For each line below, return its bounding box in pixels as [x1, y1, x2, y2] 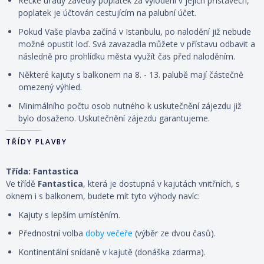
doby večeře [85, 227, 133, 239]
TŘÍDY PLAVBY [6, 137, 67, 147]
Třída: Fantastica [6, 166, 78, 177]
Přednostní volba [18, 227, 85, 239]
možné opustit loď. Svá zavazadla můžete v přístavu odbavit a [18, 38, 255, 49]
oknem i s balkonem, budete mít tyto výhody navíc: [6, 190, 200, 202]
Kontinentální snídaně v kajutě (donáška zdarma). [18, 246, 206, 258]
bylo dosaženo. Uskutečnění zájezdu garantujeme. [18, 112, 210, 124]
